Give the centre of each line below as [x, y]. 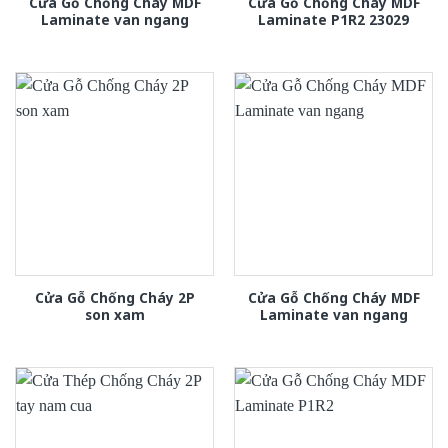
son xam [114, 314]
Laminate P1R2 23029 [333, 19]
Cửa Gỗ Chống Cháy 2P [114, 297]
